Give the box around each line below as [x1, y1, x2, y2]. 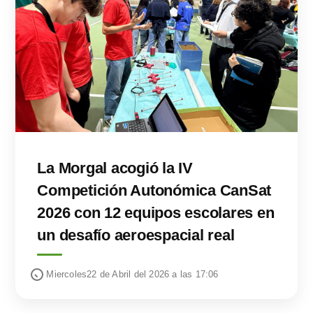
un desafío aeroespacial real [37, 226, 235, 245]
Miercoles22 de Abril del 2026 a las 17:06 [46, 269, 219, 280]
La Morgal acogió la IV [37, 159, 193, 177]
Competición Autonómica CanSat [37, 182, 272, 200]
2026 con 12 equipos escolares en [37, 204, 275, 222]
